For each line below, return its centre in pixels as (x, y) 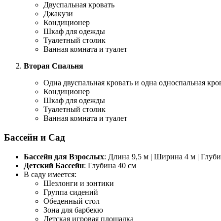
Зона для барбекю (73, 210)
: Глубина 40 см (110, 165)
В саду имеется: (50, 174)
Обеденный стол (72, 201)
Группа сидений (71, 192)
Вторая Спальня (54, 66)
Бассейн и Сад (35, 138)
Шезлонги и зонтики (79, 183)
